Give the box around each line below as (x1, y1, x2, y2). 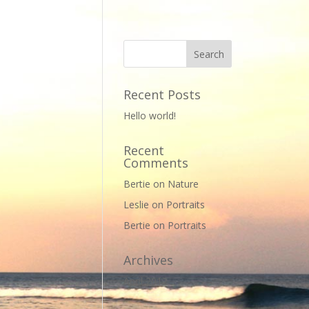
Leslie (123, 198, 150, 211)
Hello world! (123, 109, 177, 122)
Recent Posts (123, 86, 201, 103)
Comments (123, 154, 189, 171)
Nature (168, 177, 199, 190)
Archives (123, 252, 174, 268)
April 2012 (123, 275, 168, 288)
